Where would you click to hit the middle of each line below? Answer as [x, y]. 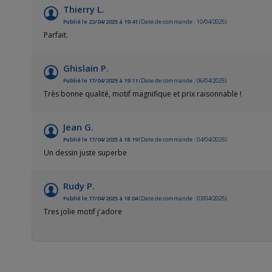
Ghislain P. [86, 68]
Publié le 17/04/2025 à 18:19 [100, 140]
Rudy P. [79, 186]
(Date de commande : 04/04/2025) [182, 140]
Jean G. [78, 127]
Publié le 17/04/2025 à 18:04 [100, 199]
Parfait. [56, 35]
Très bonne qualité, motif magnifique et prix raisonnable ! [143, 94]
